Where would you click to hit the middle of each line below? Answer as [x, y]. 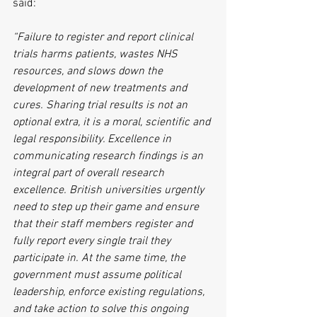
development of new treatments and [101, 88]
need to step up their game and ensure [107, 207]
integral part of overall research [90, 173]
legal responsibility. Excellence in [93, 139]
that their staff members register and [104, 224]
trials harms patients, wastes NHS [97, 54]
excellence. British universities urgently [110, 190]
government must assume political [98, 275]
